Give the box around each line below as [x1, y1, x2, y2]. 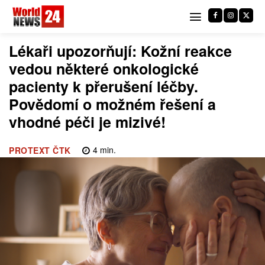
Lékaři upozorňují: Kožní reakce [9, 40, 232, 62]
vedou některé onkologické [9, 58, 199, 79]
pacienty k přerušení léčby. [9, 76, 198, 97]
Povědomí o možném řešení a [9, 93, 216, 115]
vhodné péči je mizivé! [9, 111, 166, 132]
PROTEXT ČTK [9, 144, 71, 157]
